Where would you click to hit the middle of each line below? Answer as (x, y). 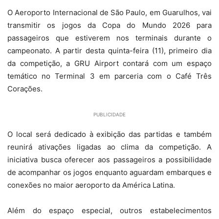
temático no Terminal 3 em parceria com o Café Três (109, 76)
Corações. (25, 89)
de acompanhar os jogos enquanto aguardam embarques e (109, 172)
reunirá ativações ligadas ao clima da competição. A (109, 147)
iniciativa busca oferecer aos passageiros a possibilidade (109, 160)
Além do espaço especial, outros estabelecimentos (109, 210)
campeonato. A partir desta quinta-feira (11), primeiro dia (109, 51)
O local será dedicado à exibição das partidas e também (109, 134)
